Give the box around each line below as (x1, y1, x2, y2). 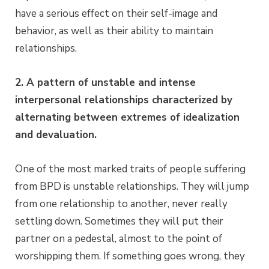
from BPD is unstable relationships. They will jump (15, 179, 249, 193)
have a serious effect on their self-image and (15, 6, 217, 20)
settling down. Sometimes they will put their (15, 214, 223, 228)
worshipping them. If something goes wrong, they (15, 249, 245, 263)
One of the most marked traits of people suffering (15, 162, 246, 176)
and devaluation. (15, 127, 97, 142)
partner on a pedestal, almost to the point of (15, 231, 222, 246)
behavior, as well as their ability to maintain (15, 23, 213, 38)
